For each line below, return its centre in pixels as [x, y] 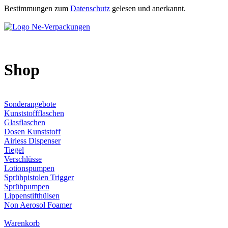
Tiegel [14, 150]
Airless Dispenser [32, 140]
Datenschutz [90, 8]
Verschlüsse [23, 159]
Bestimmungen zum [37, 8]
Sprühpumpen [27, 186]
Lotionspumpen [29, 168]
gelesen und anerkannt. [148, 8]
